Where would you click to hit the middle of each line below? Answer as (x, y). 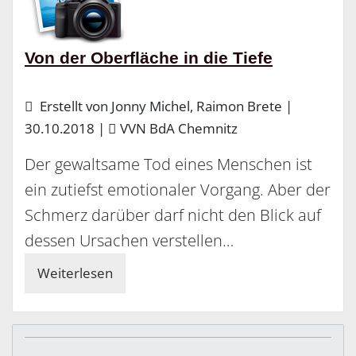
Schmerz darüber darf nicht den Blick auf (173, 215)
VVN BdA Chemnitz (179, 129)
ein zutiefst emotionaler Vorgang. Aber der (178, 190)
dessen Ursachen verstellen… (129, 241)
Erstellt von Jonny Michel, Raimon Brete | (164, 106)
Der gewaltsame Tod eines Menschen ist (168, 164)
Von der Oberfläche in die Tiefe (149, 58)
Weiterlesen (75, 273)
